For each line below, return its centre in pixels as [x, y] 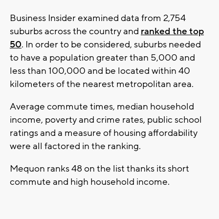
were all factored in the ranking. [76, 146]
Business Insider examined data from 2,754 [98, 18]
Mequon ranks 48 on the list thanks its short [99, 169]
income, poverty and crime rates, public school [106, 120]
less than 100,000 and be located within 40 [100, 71]
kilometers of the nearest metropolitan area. [103, 84]
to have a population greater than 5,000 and [102, 58]
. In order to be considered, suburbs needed [111, 45]
